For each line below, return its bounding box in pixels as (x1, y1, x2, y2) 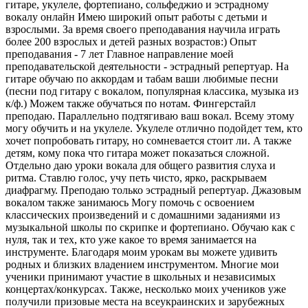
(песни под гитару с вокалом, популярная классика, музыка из (5, 85, 298, 97)
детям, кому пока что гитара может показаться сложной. (5, 146, 269, 159)
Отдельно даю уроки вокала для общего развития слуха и (5, 159, 276, 171)
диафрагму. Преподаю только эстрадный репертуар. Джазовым (5, 184, 301, 196)
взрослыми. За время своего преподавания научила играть (5, 23, 280, 35)
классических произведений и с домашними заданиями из (5, 208, 280, 221)
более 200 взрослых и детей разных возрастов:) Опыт (5, 35, 256, 47)
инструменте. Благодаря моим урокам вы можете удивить (5, 245, 277, 258)
